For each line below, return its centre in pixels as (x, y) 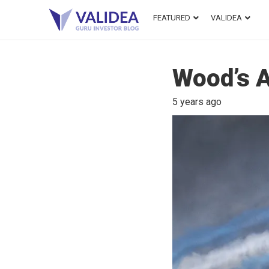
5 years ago (197, 102)
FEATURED (172, 18)
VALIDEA (226, 18)
